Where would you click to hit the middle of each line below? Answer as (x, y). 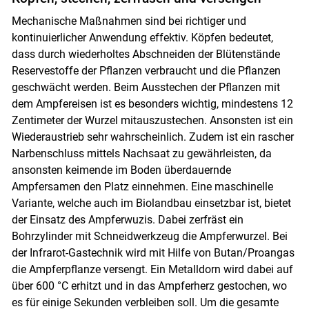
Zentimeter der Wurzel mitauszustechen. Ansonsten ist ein (152, 121)
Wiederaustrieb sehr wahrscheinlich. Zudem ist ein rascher (152, 137)
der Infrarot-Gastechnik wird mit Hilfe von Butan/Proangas (153, 253)
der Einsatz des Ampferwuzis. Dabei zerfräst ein (127, 220)
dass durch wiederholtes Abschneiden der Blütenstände (146, 54)
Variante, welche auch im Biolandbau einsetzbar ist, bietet (151, 203)
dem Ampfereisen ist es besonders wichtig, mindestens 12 (152, 104)
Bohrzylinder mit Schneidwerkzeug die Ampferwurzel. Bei (149, 237)
